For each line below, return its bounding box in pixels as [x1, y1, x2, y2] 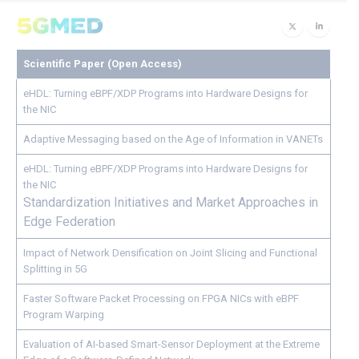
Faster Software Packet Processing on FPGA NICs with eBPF [23, 292, 299, 305]
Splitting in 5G [23, 263, 87, 275]
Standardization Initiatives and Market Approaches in [23, 195, 318, 210]
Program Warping [23, 309, 104, 321]
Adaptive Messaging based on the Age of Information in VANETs [23, 133, 323, 145]
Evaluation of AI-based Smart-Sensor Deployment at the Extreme [23, 338, 320, 350]
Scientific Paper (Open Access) [23, 58, 182, 70]
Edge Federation [23, 214, 115, 229]
